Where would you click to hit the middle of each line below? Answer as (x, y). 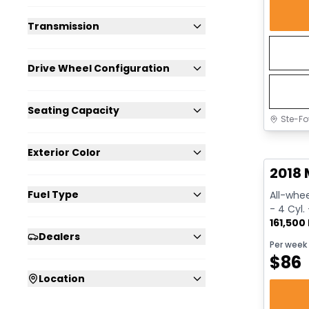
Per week (288, 245)
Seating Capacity (73, 110)
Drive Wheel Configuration (99, 68)
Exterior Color (64, 152)
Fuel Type (53, 194)
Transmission (63, 26)
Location (62, 278)
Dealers (59, 236)
